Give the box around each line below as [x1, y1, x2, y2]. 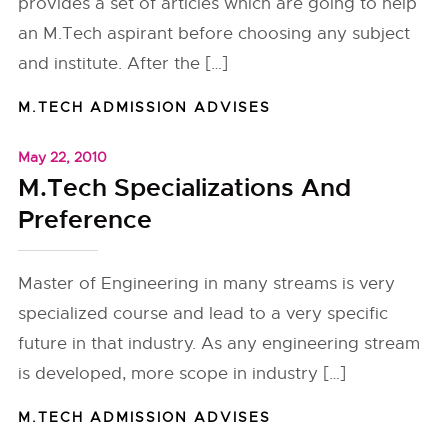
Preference [18, 204, 153, 236]
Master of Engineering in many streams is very [18, 273, 396, 294]
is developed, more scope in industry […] [18, 363, 347, 384]
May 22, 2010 [18, 148, 108, 166]
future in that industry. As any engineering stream [18, 333, 421, 354]
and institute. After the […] [18, 53, 229, 74]
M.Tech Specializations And [18, 172, 352, 204]
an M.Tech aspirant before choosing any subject [18, 23, 411, 44]
